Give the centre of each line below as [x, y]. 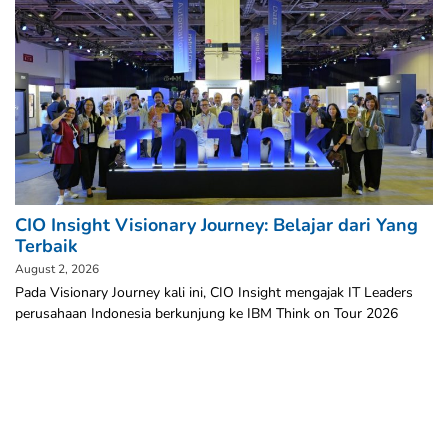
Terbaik [46, 246]
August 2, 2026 [57, 269]
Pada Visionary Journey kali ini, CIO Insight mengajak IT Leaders [214, 293]
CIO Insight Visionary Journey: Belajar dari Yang [216, 225]
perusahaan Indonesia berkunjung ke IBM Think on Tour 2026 [206, 314]
